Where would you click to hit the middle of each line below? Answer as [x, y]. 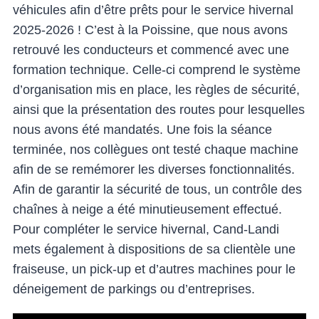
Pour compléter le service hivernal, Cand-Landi [146, 230]
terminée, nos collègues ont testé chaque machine [156, 150]
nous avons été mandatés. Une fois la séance [142, 130]
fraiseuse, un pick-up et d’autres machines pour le [154, 270]
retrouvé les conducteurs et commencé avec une [151, 50]
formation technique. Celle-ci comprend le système [157, 70]
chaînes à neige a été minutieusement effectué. [147, 210]
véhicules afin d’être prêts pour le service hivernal [153, 10]
